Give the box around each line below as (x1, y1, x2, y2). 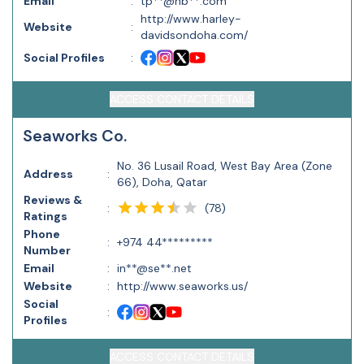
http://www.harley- (141, 11, 241, 26)
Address (24, 167, 73, 181)
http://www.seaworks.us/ (117, 279, 248, 293)
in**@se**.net (117, 261, 192, 275)
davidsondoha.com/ (141, 28, 248, 42)
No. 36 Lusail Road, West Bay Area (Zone (117, 158, 332, 173)
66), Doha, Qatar (117, 175, 207, 189)
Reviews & (24, 193, 82, 207)
